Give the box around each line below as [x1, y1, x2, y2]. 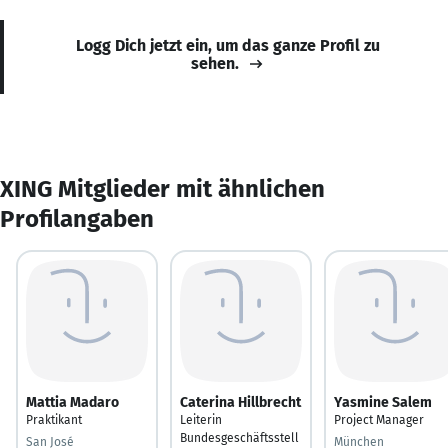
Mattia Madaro [26, 393, 119, 411]
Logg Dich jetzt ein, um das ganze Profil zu [76, 35, 380, 55]
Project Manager [334, 412, 424, 427]
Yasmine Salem [334, 393, 432, 411]
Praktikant [26, 412, 82, 427]
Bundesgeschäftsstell [180, 430, 299, 445]
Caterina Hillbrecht [180, 393, 301, 411]
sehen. [191, 53, 239, 73]
